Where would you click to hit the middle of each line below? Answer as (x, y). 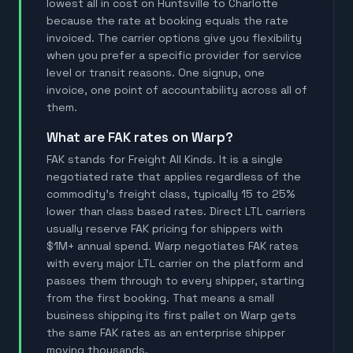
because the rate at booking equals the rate (167, 20)
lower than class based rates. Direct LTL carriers (176, 211)
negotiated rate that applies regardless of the (174, 176)
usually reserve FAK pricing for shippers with (165, 228)
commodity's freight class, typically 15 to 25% (171, 193)
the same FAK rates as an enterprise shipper (166, 332)
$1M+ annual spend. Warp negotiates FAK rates (173, 245)
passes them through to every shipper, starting (175, 280)
